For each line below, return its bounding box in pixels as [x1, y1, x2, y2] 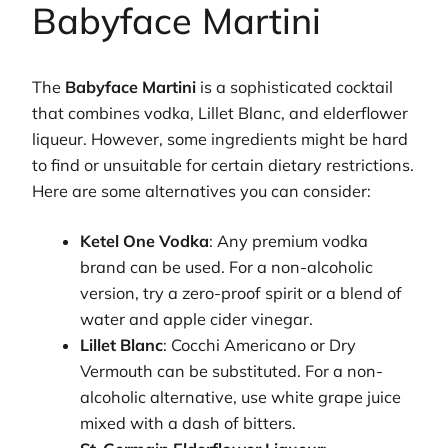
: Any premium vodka [209, 231, 369, 252]
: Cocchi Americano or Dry [163, 335, 357, 356]
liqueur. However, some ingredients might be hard [32, 129, 408, 150]
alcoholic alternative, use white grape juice [80, 387, 402, 408]
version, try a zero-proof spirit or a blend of [80, 283, 403, 304]
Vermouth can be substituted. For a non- [80, 361, 384, 382]
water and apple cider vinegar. [80, 309, 314, 330]
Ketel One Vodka [80, 231, 210, 252]
